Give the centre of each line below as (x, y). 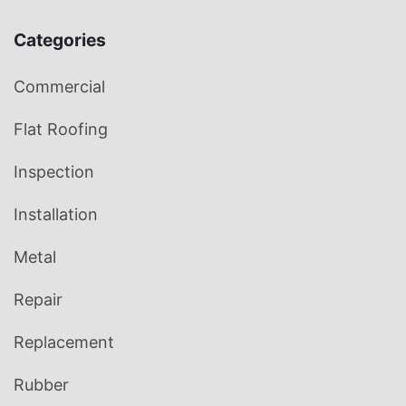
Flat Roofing (61, 130)
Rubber (41, 385)
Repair (38, 300)
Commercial (59, 87)
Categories (60, 40)
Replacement (64, 343)
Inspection (54, 172)
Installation (56, 215)
